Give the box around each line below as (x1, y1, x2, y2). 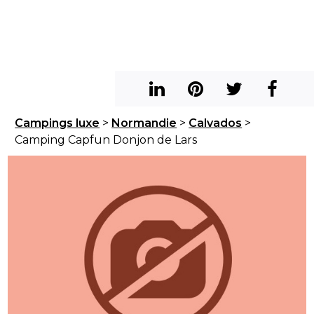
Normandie (111, 116, 177, 130)
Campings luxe (15, 116, 100, 130)
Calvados (189, 116, 243, 130)
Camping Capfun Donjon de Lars (15, 133, 198, 146)
